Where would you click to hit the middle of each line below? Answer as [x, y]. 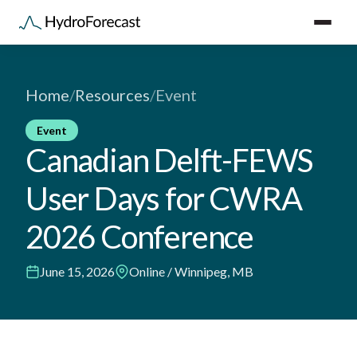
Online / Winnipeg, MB [191, 271]
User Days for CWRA [164, 198]
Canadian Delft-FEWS [169, 160]
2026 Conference [139, 237]
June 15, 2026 [77, 271]
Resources [112, 95]
